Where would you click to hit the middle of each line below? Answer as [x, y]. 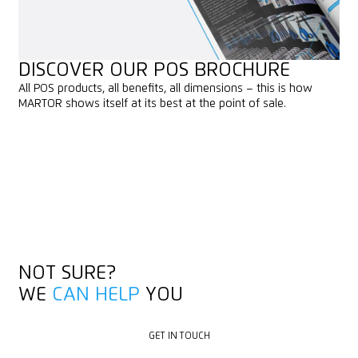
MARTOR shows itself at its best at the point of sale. [152, 103]
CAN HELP [95, 294]
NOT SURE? [67, 273]
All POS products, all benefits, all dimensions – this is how [165, 88]
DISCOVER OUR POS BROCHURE [154, 70]
